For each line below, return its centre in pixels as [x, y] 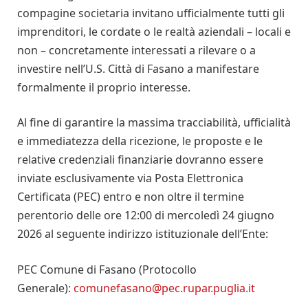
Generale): [45, 288]
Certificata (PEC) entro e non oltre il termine [131, 197]
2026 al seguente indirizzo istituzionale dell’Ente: [144, 234]
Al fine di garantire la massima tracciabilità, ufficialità [154, 123]
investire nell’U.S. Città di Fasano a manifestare [138, 68]
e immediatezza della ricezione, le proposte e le [140, 141]
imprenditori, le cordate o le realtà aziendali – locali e [154, 31]
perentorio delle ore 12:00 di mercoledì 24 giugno [146, 216]
